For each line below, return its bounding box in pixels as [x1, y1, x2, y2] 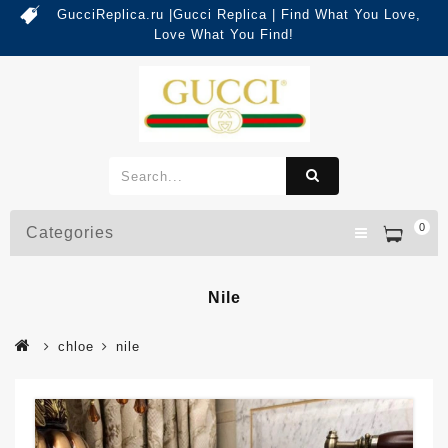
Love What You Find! [154, 27, 294, 42]
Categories [26, 224, 114, 242]
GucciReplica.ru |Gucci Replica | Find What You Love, [57, 7, 421, 22]
